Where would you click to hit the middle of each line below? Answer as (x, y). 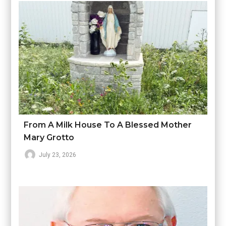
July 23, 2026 (58, 155)
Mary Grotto (49, 137)
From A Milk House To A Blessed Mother (108, 125)
